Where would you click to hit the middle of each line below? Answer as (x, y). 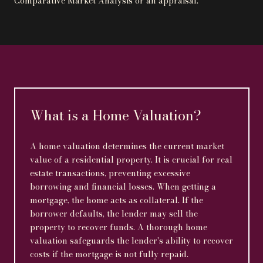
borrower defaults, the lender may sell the (114, 214)
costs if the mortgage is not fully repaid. (109, 254)
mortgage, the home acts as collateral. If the (117, 200)
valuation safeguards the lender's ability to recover (131, 241)
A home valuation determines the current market (127, 146)
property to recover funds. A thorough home (119, 227)
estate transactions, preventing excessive (110, 173)
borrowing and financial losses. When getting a (123, 187)
